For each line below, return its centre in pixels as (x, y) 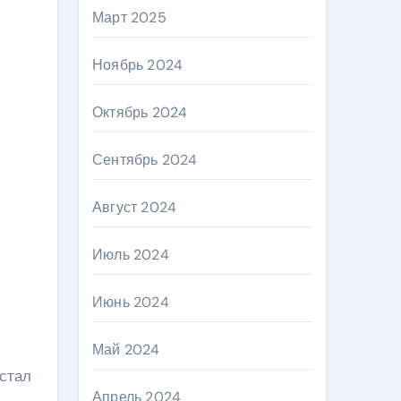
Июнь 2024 (131, 302)
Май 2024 (126, 350)
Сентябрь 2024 (145, 160)
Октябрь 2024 (140, 112)
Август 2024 (135, 207)
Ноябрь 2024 (138, 65)
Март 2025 (129, 17)
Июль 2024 (131, 255)
